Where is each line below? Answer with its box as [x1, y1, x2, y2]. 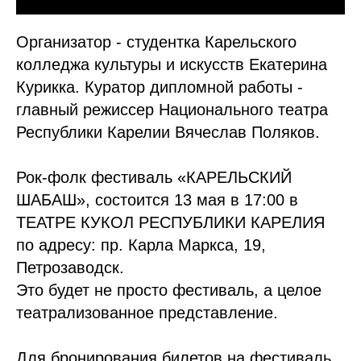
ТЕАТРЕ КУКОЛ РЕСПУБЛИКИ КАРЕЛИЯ [16, 214, 325, 232]
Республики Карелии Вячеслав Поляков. [16, 123, 320, 142]
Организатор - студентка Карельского [16, 33, 297, 52]
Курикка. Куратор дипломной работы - [16, 78, 303, 97]
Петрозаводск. [16, 259, 124, 277]
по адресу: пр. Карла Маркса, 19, [16, 236, 266, 255]
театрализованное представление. [16, 304, 278, 322]
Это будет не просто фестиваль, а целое [16, 281, 322, 300]
